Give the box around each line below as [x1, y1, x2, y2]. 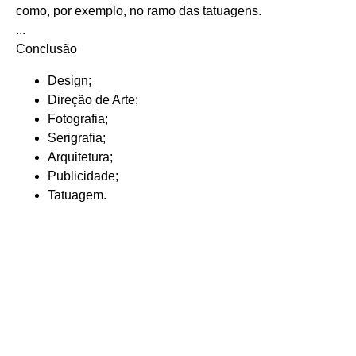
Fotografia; [48, 111, 108, 126]
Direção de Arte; [48, 92, 138, 106]
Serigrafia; [48, 130, 106, 145]
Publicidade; [48, 168, 118, 183]
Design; [48, 73, 91, 87]
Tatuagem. [48, 188, 106, 202]
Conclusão [16, 41, 77, 56]
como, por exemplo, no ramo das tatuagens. [16, 3, 261, 17]
